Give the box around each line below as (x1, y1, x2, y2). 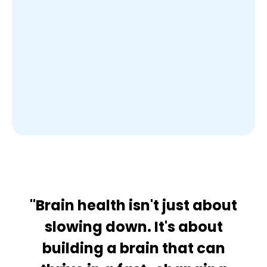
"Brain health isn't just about (30, 195, 237, 215)
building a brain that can (42, 238, 225, 258)
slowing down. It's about (44, 217, 223, 237)
